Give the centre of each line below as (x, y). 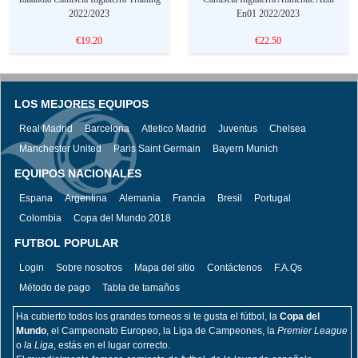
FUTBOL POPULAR (66, 243)
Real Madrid (46, 129)
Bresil (230, 199)
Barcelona (107, 129)
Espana (36, 199)
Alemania (140, 199)
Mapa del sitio (165, 268)
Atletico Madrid (174, 129)
